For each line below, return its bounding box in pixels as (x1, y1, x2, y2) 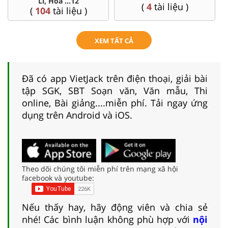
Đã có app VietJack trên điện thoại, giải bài (22, 72, 208, 84)
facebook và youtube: (22, 173, 94, 183)
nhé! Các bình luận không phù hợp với (22, 213, 193, 225)
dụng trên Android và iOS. (22, 108, 132, 121)
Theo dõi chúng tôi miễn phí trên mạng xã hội (22, 163, 178, 174)
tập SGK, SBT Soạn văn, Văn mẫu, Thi (22, 84, 208, 97)
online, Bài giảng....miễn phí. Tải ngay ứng (22, 96, 208, 109)
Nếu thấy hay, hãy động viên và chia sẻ (22, 201, 208, 213)
